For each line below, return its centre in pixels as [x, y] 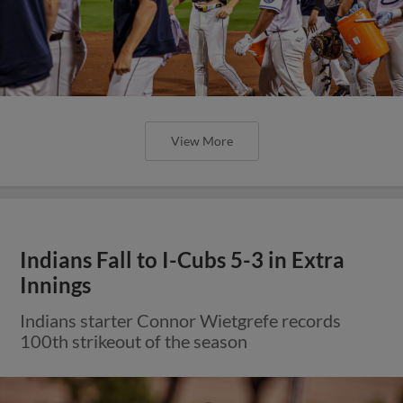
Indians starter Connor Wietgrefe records [181, 320]
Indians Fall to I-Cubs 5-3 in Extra [183, 260]
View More [201, 140]
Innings [56, 285]
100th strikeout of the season [134, 340]
